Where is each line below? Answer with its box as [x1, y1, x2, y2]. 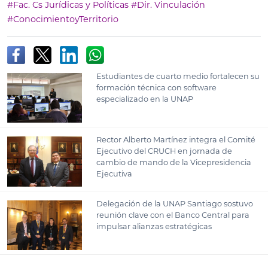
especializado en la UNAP [96, 94, 194, 103]
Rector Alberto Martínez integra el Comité [96, 135, 256, 145]
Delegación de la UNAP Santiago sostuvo [96, 199, 254, 208]
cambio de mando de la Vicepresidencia [96, 158, 252, 167]
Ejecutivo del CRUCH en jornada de [96, 147, 233, 156]
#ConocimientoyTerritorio [7, 13, 118, 25]
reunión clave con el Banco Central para [96, 210, 250, 220]
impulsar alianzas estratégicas [96, 221, 212, 231]
